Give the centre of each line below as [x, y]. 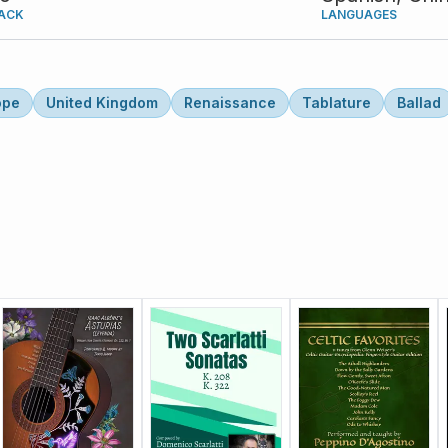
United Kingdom [102, 102]
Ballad [419, 102]
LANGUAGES [359, 14]
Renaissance [230, 102]
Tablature [336, 102]
